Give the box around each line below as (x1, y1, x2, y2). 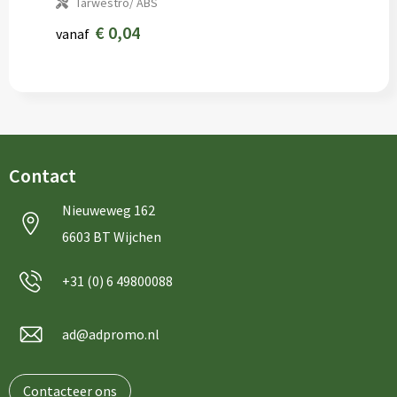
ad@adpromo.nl (61, 325, 160, 343)
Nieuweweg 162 (61, 201, 155, 219)
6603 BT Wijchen (61, 228, 161, 245)
